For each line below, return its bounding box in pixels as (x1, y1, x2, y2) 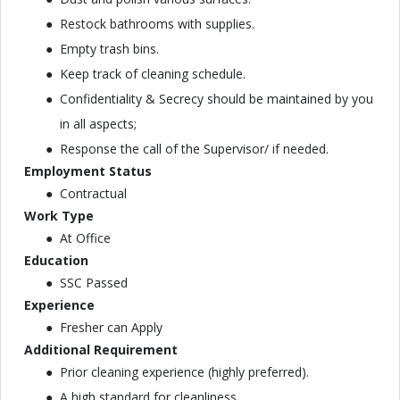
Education (24, 252, 88, 269)
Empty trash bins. (60, 40, 159, 57)
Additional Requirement (24, 341, 178, 358)
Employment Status (24, 162, 152, 179)
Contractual (60, 185, 127, 202)
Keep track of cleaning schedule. (60, 65, 246, 82)
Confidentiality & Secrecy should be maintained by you (60, 90, 373, 107)
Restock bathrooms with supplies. (60, 15, 254, 32)
